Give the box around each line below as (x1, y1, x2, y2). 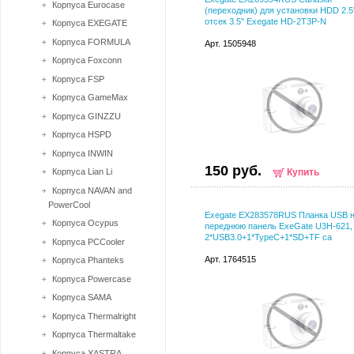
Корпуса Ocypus (52, 218, 119, 228)
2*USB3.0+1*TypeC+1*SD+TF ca (205, 232, 332, 242)
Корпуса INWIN (52, 148, 113, 158)
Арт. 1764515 (205, 254, 256, 264)
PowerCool (48, 199, 90, 209)
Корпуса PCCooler (52, 236, 125, 247)
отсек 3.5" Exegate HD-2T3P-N (205, 17, 326, 26)
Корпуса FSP (52, 73, 104, 84)
